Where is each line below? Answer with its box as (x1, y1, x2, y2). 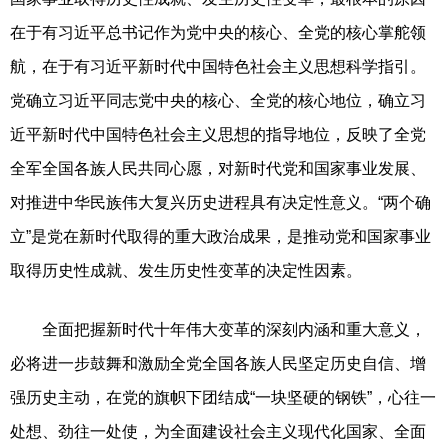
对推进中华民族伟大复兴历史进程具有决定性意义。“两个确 (10, 193, 431, 211)
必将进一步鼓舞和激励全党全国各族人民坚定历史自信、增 (10, 354, 426, 372)
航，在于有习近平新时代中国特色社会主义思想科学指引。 (10, 57, 426, 75)
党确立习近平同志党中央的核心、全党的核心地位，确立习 (10, 91, 426, 109)
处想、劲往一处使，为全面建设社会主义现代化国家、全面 (10, 422, 426, 440)
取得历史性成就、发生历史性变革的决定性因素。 (10, 261, 362, 279)
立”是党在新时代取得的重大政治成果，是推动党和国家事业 (10, 227, 431, 245)
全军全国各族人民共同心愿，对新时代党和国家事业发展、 (10, 159, 426, 177)
